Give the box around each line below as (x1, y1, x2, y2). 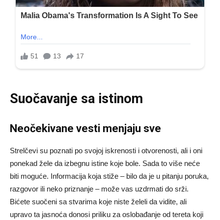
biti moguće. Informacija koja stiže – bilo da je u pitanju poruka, (10, 171, 209, 180)
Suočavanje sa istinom (10, 90, 143, 107)
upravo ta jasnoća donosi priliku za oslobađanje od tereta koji (10, 210, 203, 219)
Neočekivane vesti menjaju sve (10, 122, 161, 135)
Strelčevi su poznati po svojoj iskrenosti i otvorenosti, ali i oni (10, 146, 202, 155)
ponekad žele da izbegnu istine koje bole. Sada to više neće (10, 159, 200, 167)
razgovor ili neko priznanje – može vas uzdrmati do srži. (10, 184, 189, 193)
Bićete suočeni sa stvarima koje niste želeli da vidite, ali (10, 197, 187, 206)
